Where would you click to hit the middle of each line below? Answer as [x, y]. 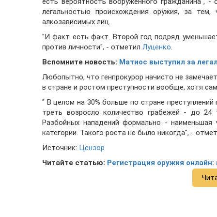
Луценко [157, 47]
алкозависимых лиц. [76, 22]
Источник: [61, 148]
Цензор [92, 148]
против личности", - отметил [92, 47]
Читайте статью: [75, 163]
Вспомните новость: [81, 62]
